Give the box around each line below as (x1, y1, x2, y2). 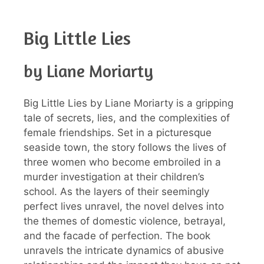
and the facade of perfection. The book (24, 230, 210, 242)
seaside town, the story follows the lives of (24, 141, 226, 154)
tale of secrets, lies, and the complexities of (24, 112, 230, 124)
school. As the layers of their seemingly (24, 186, 209, 198)
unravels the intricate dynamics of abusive (24, 245, 224, 257)
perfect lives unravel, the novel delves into (24, 200, 224, 213)
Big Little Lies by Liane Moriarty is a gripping (24, 97, 233, 110)
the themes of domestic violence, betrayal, (24, 215, 226, 227)
